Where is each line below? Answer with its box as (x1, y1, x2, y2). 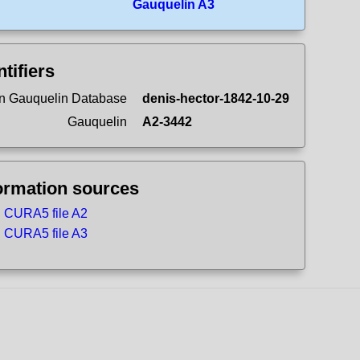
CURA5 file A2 (4, 207, 88, 220)
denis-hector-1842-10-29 (142, 92, 289, 105)
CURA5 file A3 (4, 227, 88, 240)
